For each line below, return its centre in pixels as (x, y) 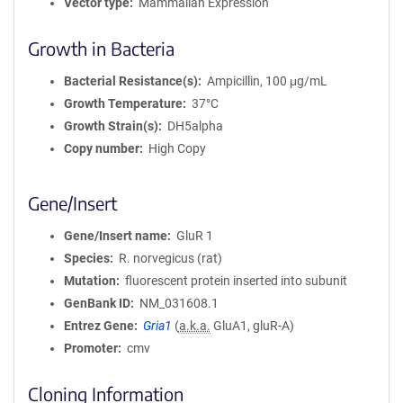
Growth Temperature (123, 103)
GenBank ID (97, 303)
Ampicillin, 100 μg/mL (267, 81)
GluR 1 (194, 236)
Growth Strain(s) (111, 126)
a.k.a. (194, 326)
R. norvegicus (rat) (170, 258)
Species (87, 258)
